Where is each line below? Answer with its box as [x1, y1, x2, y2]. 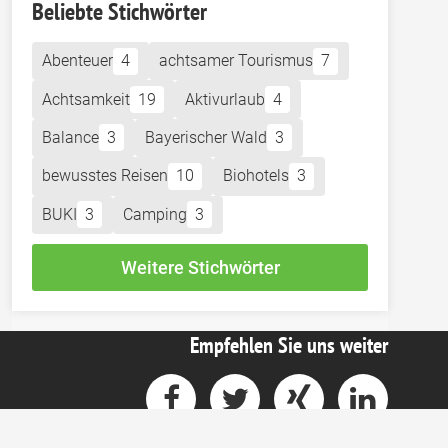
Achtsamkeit [42, 89, 131, 109]
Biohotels [223, 166, 290, 186]
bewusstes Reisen [42, 166, 169, 186]
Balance [42, 127, 100, 147]
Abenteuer [42, 51, 114, 71]
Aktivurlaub [185, 89, 266, 109]
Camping [123, 204, 188, 224]
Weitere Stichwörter [120, 256, 280, 278]
